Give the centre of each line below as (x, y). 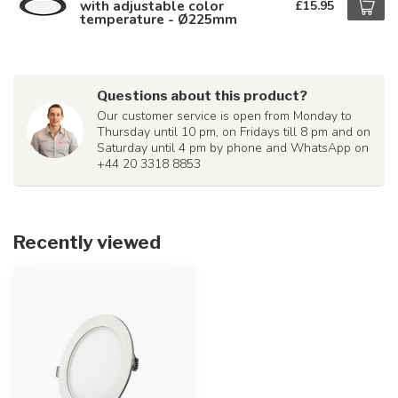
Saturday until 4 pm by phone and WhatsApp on (233, 148)
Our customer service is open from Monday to (224, 116)
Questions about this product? (202, 96)
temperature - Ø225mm (159, 19)
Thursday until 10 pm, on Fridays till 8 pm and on (234, 132)
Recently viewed (87, 242)
